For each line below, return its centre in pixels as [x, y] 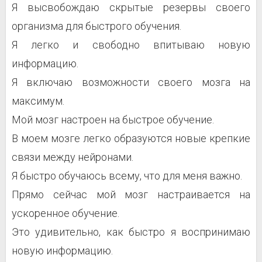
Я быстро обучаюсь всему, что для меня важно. [127, 176]
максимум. [38, 101]
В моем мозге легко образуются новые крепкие [131, 138]
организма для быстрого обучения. [96, 26]
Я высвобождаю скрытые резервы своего [131, 7]
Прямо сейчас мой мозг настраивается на [131, 194]
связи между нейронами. [73, 157]
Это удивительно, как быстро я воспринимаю [131, 232]
